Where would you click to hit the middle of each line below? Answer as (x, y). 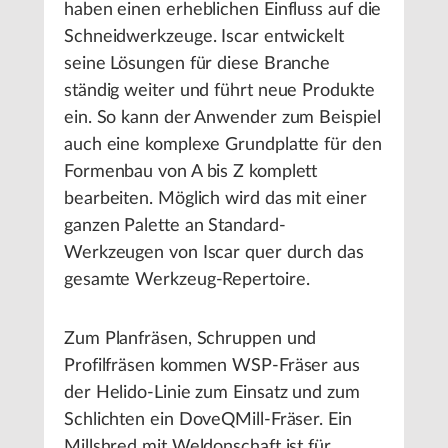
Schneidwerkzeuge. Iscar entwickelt (204, 37)
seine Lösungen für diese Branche (197, 64)
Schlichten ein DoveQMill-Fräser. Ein (208, 420)
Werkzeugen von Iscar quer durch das (214, 253)
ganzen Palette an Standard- (175, 226)
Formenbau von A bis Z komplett (191, 172)
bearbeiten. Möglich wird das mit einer (215, 199)
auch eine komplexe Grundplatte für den (223, 145)
